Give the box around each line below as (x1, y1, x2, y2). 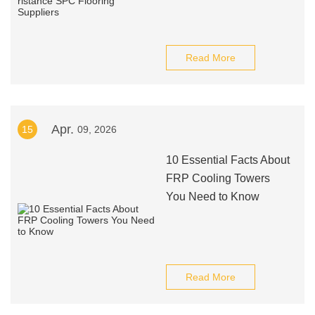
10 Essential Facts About (165, 154, 290, 166)
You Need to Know (165, 191, 259, 202)
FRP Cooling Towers (165, 172, 270, 184)
